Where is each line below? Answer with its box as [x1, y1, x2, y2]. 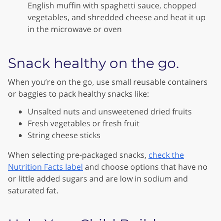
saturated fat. [8, 185, 60, 196]
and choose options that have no [83, 161, 208, 173]
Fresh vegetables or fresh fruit [28, 118, 140, 129]
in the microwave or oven [28, 24, 122, 35]
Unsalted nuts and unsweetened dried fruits [28, 106, 192, 117]
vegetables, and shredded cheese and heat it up [28, 12, 206, 23]
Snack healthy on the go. [8, 55, 179, 72]
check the [148, 149, 184, 161]
